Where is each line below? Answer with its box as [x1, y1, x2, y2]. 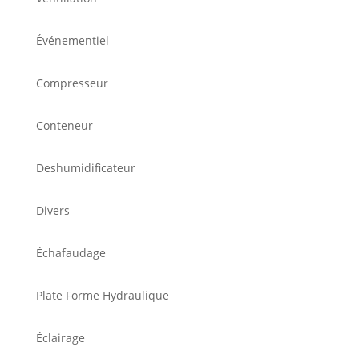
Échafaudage [35, 245, 106, 261]
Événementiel [35, 33, 109, 49]
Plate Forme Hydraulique [35, 288, 169, 304]
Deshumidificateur [35, 160, 135, 176]
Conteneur [35, 118, 93, 134]
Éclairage [35, 330, 85, 346]
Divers [35, 203, 70, 219]
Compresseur [35, 75, 108, 91]
